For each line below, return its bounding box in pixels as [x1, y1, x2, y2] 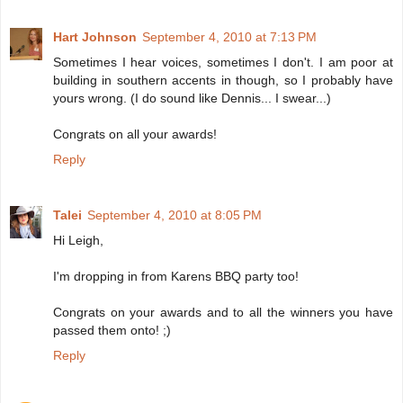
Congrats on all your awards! [53, 127, 217, 142]
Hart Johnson [53, 30, 137, 45]
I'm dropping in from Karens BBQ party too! [53, 269, 299, 284]
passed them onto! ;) [53, 323, 171, 338]
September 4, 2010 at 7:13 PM [142, 30, 317, 45]
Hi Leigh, [53, 233, 103, 248]
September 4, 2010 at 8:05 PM [87, 208, 262, 223]
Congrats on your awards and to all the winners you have [53, 305, 393, 320]
